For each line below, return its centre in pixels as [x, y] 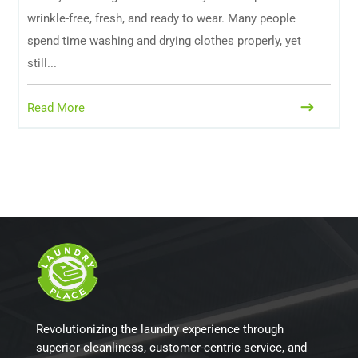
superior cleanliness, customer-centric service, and [171, 347]
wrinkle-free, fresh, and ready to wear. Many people [162, 18]
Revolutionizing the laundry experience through [159, 329]
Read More [56, 108]
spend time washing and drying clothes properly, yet [165, 41]
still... [42, 63]
